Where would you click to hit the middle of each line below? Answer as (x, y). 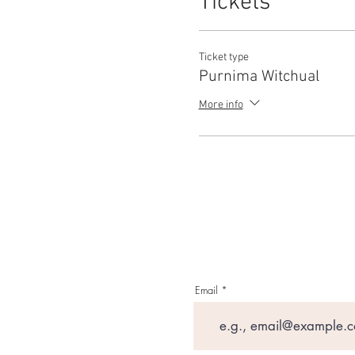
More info (221, 105)
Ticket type (223, 57)
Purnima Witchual (259, 77)
